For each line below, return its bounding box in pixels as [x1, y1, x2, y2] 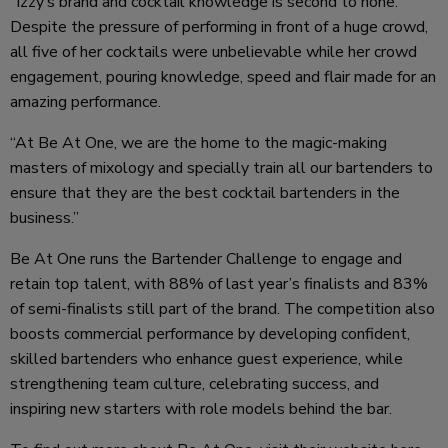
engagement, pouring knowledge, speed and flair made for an [10, 65, 436, 88]
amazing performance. [10, 90, 161, 113]
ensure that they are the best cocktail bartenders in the [10, 181, 400, 204]
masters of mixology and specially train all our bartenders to [10, 156, 433, 179]
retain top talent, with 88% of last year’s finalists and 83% [10, 272, 428, 295]
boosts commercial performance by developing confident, [10, 322, 410, 345]
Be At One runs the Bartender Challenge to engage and [10, 247, 402, 270]
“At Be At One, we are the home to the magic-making [10, 131, 387, 154]
